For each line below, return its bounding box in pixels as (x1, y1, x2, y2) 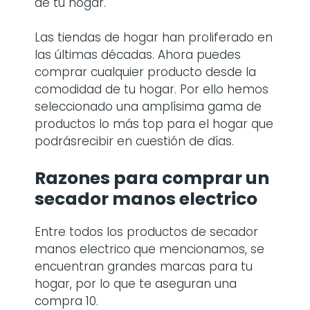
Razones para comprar (35, 165, 246, 190)
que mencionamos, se (134, 240, 264, 257)
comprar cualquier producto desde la (35, 64, 256, 80)
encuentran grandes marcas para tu (35, 257, 253, 275)
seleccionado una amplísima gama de (35, 98, 262, 115)
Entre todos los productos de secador (35, 223, 258, 240)
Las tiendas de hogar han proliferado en (35, 29, 273, 46)
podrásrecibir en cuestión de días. (35, 133, 234, 149)
